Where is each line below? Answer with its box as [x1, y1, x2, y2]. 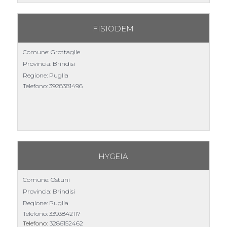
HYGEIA [98, 152, 129, 162]
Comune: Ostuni [22, 175, 70, 183]
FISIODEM [93, 24, 134, 34]
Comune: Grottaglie [22, 48, 80, 56]
